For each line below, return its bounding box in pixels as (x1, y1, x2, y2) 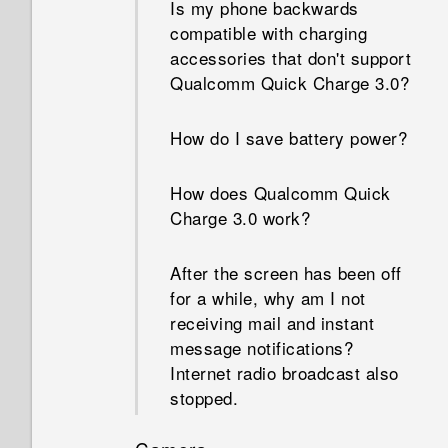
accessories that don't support (170, 45, 411, 70)
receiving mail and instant (170, 310, 374, 335)
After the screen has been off (170, 260, 402, 285)
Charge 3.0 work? (170, 205, 310, 230)
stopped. (170, 385, 238, 410)
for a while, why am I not (170, 285, 366, 310)
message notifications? (170, 335, 353, 360)
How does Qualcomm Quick (170, 180, 391, 205)
